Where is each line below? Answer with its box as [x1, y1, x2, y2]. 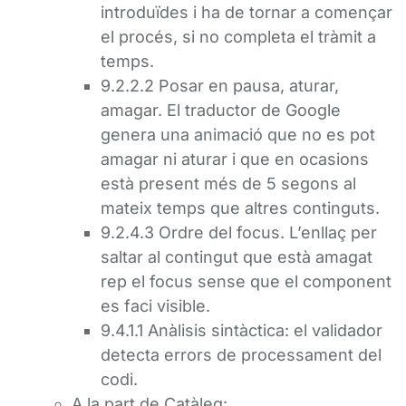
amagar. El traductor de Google [101, 101, 341, 120]
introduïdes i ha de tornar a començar [101, 3, 392, 22]
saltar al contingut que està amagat [101, 247, 372, 266]
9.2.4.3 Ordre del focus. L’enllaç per [101, 223, 377, 242]
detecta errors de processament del [101, 345, 382, 364]
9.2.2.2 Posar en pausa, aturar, [101, 76, 339, 95]
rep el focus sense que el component [101, 272, 391, 291]
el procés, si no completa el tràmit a [101, 27, 376, 46]
